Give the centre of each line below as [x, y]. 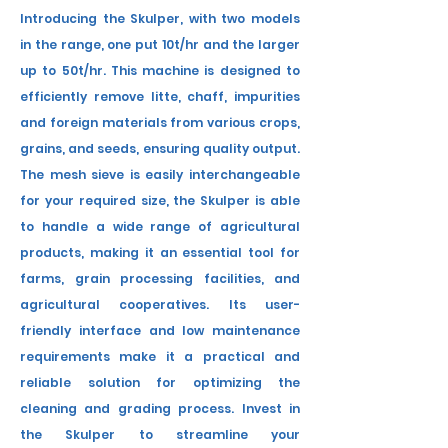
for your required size [93, 200]
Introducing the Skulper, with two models [160, 18]
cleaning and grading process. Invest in [160, 408]
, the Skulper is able [233, 200]
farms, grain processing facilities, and [160, 278]
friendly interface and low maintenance [160, 330]
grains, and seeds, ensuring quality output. [160, 148]
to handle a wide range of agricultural [160, 226]
